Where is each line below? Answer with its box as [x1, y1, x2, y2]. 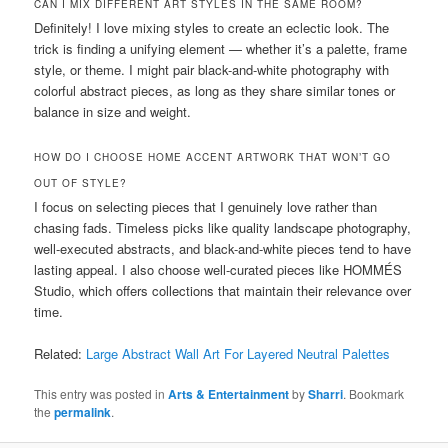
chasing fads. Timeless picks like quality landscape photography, [34, 217, 412, 237]
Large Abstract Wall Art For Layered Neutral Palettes [86, 343, 391, 363]
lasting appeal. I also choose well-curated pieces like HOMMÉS [34, 259, 403, 279]
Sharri [308, 384, 344, 403]
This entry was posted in [34, 384, 169, 402]
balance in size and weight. [34, 102, 192, 122]
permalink [54, 402, 112, 421]
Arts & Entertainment [168, 384, 290, 403]
